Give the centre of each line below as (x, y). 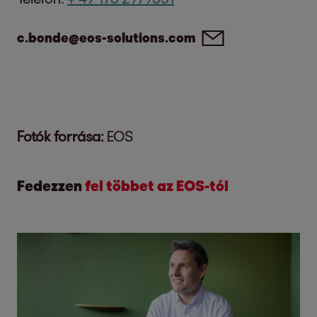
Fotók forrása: (60, 136)
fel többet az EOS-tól (157, 185)
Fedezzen (51, 185)
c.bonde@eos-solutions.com (106, 38)
